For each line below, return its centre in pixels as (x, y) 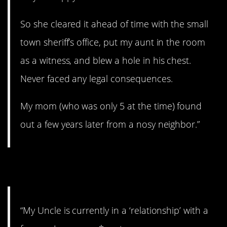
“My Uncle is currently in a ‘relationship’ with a (114, 210)
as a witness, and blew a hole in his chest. (106, 60)
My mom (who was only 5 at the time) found (111, 106)
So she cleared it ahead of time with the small (115, 24)
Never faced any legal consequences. (97, 78)
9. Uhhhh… (56, 167)
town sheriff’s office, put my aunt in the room (113, 42)
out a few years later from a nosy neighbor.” (110, 124)
